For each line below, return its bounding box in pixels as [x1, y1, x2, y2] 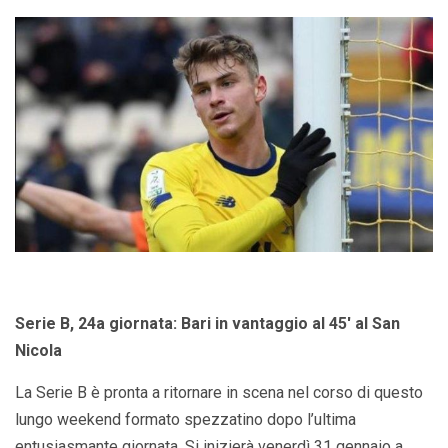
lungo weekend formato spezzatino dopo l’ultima [15, 409, 356, 429]
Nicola [15, 340, 62, 360]
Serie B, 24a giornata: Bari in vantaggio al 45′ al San [15, 313, 400, 333]
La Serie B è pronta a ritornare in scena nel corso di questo [15, 382, 423, 402]
